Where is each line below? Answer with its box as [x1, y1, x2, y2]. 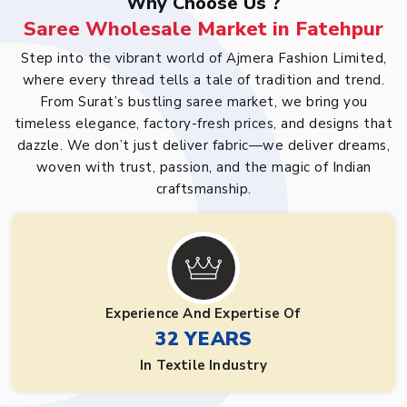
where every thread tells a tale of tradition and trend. [22, 71, 385, 90]
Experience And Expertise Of [105, 304, 302, 323]
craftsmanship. [155, 180, 252, 199]
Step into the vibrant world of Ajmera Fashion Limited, [20, 49, 387, 68]
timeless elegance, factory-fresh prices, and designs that [14, 114, 393, 134]
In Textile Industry [140, 356, 267, 375]
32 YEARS [154, 326, 253, 352]
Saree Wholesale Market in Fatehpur [24, 15, 383, 44]
